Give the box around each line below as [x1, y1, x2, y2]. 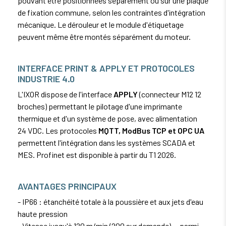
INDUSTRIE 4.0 [18, 73, 75, 84]
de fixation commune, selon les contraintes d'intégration [18, 7, 205, 17]
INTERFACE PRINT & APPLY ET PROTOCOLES [18, 62, 195, 74]
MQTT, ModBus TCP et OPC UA [98, 125, 204, 135]
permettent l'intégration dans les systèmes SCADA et [18, 137, 195, 147]
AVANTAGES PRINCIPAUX [18, 180, 117, 192]
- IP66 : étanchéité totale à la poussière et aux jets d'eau [18, 196, 203, 206]
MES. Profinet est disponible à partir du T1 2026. [18, 149, 176, 159]
